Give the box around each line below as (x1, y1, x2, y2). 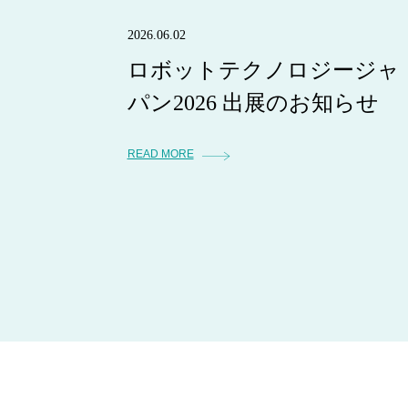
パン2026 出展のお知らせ (127, 91, 379, 115)
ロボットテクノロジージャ (127, 58, 400, 82)
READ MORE (127, 148, 194, 160)
